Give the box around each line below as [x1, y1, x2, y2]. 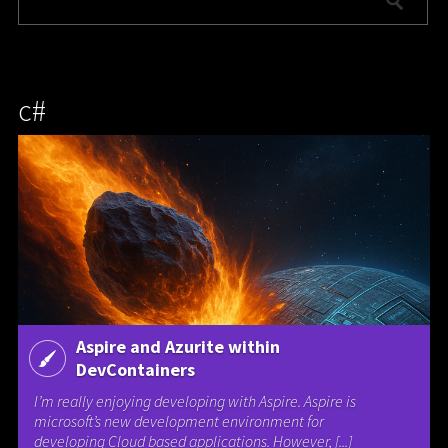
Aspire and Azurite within [75, 335, 280, 359]
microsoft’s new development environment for [34, 411, 325, 432]
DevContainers [75, 358, 195, 382]
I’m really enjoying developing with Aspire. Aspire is [34, 391, 357, 412]
